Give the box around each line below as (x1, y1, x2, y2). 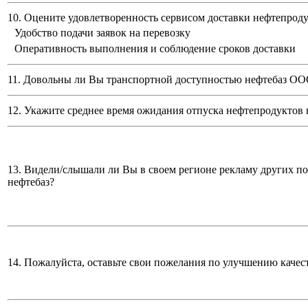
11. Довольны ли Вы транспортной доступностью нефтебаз (8, 74, 289, 86)
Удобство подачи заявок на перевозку (14, 27, 190, 39)
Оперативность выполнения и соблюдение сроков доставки (14, 43, 296, 55)
